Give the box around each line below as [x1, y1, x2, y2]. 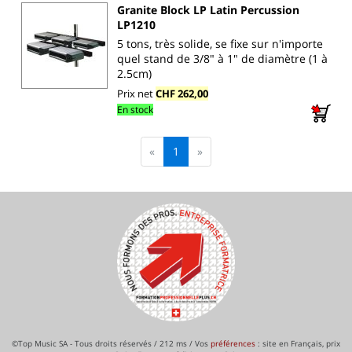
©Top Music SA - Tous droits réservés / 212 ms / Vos [12, 338, 211, 350]
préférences [211, 338, 255, 350]
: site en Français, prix [255, 338, 340, 350]
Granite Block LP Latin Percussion [117, 2, 299, 18]
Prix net [117, 86, 156, 101]
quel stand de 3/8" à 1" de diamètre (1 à [117, 50, 328, 66]
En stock [117, 103, 153, 115]
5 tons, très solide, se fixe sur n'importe [117, 35, 323, 51]
